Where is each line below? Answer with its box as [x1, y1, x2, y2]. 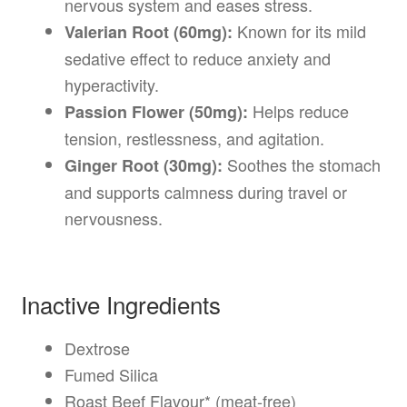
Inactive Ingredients [20, 287, 221, 322]
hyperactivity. [64, 73, 159, 97]
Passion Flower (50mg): [64, 100, 248, 124]
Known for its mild [232, 19, 366, 44]
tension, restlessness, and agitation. [64, 126, 324, 151]
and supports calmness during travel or [64, 180, 347, 204]
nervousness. [64, 206, 163, 231]
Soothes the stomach [222, 153, 381, 177]
